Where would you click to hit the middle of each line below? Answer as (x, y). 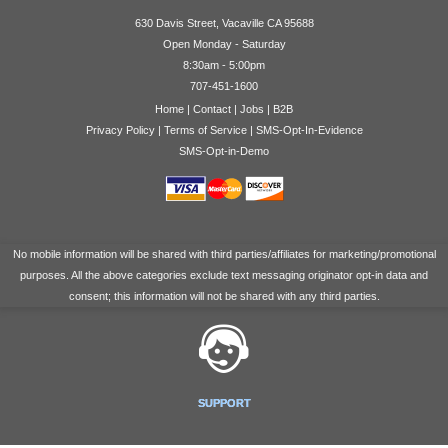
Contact (212, 108)
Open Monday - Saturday (224, 43)
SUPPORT (224, 402)
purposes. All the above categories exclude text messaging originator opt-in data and (224, 275)
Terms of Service (205, 129)
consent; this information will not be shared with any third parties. (224, 296)
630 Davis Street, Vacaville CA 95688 (224, 22)
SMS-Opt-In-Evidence (309, 129)
